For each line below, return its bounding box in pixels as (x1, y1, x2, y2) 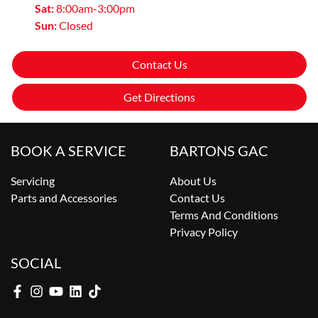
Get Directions (124, 89, 195, 104)
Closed (59, 18, 93, 32)
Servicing (11, 173, 55, 187)
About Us (170, 173, 216, 187)
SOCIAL (11, 253, 61, 271)
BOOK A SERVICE (11, 141, 126, 159)
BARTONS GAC (170, 141, 268, 159)
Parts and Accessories (11, 190, 117, 204)
